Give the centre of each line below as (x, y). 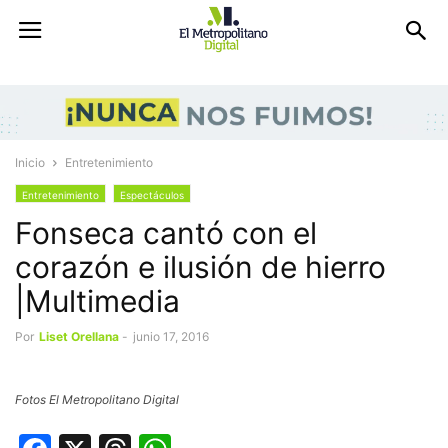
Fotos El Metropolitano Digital (97, 399)
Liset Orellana (79, 336)
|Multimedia (97, 300)
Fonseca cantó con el (166, 232)
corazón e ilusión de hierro (200, 266)
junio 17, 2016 (171, 336)
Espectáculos (152, 194)
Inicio (30, 162)
